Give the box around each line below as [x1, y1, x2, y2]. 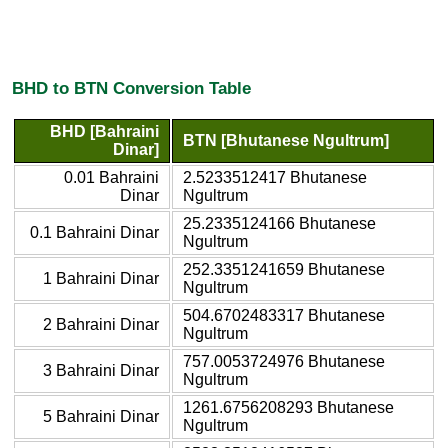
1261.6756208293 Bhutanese [183, 398, 394, 416]
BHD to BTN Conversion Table [12, 78, 251, 99]
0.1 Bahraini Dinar [30, 223, 159, 241]
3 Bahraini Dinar [43, 361, 159, 379]
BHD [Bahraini [50, 122, 159, 140]
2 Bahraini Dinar [43, 315, 159, 333]
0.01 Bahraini [64, 168, 159, 186]
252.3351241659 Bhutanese [183, 260, 385, 278]
